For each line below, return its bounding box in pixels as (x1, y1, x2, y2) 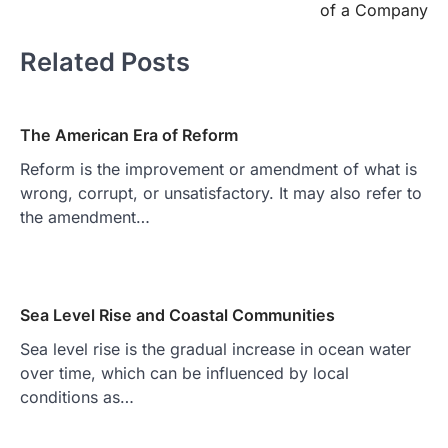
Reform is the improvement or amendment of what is (20, 158, 417, 179)
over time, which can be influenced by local (20, 362, 349, 383)
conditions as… (20, 386, 134, 407)
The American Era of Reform (20, 124, 238, 145)
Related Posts (20, 46, 190, 78)
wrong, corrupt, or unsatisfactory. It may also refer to (20, 182, 422, 203)
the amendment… (20, 206, 150, 227)
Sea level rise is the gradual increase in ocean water (20, 338, 411, 359)
